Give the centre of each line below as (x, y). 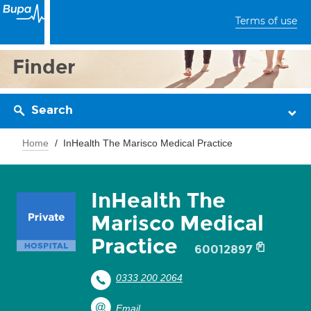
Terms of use (266, 21)
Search (52, 110)
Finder (44, 67)
